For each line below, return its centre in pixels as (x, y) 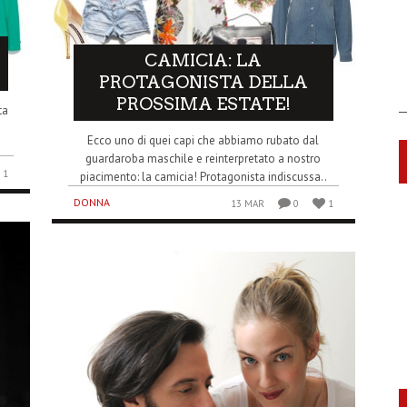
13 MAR (247, 203)
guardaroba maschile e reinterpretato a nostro (203, 158)
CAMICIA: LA (203, 60)
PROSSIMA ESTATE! (203, 104)
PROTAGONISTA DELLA (203, 82)
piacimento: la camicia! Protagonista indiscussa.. (203, 176)
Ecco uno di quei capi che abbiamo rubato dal (203, 140)
